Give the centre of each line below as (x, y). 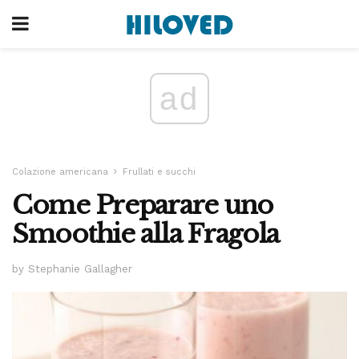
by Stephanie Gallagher (72, 268)
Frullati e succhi (159, 172)
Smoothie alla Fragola (146, 234)
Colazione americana (60, 172)
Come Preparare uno (143, 205)
